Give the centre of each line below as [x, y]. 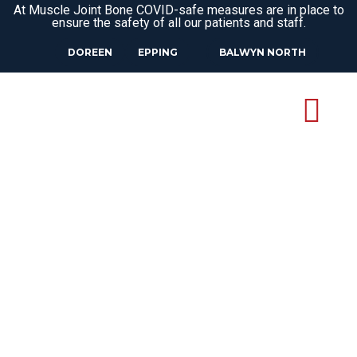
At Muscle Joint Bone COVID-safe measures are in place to [178, 10]
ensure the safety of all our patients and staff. [178, 23]
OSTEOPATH [149, 292]
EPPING [157, 52]
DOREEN [90, 52]
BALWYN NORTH [262, 52]
